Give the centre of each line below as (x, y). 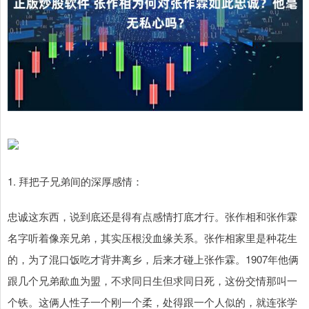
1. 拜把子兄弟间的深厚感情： (75, 181)
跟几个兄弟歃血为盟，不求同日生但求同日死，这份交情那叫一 (152, 281)
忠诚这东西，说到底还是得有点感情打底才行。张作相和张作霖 (152, 217)
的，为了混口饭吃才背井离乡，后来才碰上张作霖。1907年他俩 (153, 259)
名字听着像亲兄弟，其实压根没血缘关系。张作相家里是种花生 (152, 238)
